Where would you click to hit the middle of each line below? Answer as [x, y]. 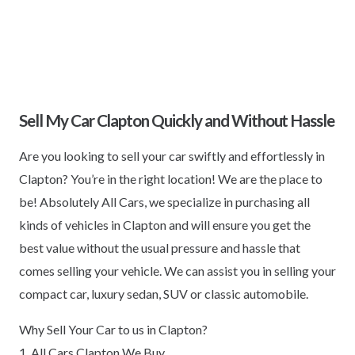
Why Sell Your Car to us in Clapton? [113, 329]
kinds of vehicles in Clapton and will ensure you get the [165, 224]
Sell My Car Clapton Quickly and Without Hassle [177, 120]
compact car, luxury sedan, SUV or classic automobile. [164, 293]
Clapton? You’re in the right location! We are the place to [171, 178]
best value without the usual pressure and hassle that [160, 247]
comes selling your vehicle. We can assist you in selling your [177, 270]
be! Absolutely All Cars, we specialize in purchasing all [164, 201]
